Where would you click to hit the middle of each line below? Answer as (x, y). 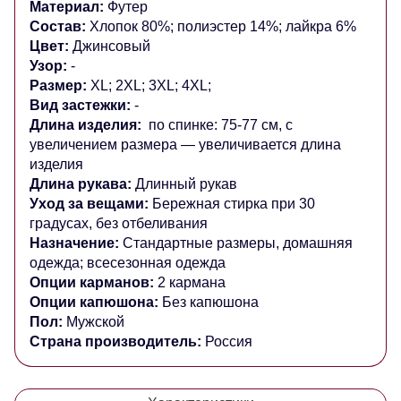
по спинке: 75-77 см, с (219, 125)
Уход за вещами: (91, 204)
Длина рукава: (81, 184)
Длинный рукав (184, 184)
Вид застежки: (80, 106)
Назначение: (74, 243)
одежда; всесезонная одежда (128, 263)
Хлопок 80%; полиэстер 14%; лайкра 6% (225, 27)
